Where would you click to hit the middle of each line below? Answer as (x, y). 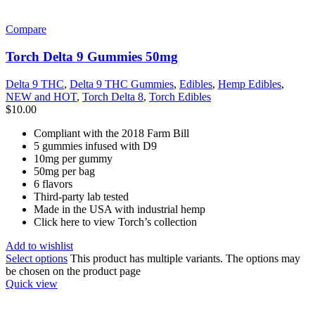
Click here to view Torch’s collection (115, 221)
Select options (37, 258)
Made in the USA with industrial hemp (120, 209)
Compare (26, 30)
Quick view (32, 283)
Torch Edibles (180, 96)
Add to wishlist (39, 245)
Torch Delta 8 (113, 96)
